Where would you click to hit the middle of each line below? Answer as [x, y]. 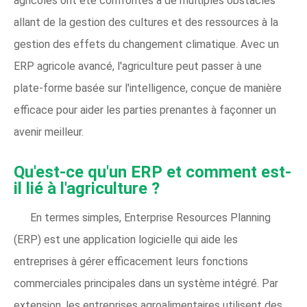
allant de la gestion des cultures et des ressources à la [146, 22]
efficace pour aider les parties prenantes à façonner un [145, 110]
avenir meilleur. [49, 132]
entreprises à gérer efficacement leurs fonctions [131, 261]
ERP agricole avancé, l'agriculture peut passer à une [138, 66]
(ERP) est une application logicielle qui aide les [126, 240]
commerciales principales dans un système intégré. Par [146, 283]
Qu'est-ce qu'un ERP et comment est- [152, 172]
